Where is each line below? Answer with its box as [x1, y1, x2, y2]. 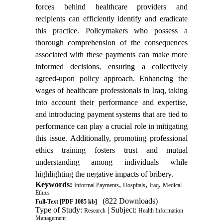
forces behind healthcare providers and [35, 2, 188, 11]
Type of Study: [35, 206, 84, 215]
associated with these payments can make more [35, 50, 188, 59]
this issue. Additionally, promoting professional [35, 134, 188, 143]
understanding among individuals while [35, 158, 188, 167]
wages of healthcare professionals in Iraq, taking [35, 86, 188, 95]
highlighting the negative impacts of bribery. [35, 170, 173, 179]
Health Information [138, 207, 183, 215]
